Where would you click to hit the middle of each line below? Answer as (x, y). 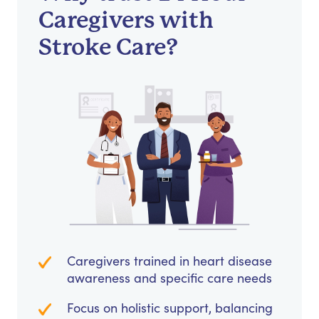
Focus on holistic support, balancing (170, 308)
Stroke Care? (108, 48)
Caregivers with (126, 21)
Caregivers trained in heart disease (169, 261)
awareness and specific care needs (169, 278)
